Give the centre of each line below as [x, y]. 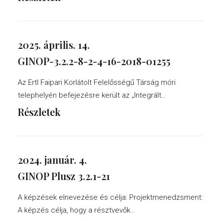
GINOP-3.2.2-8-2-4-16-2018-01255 [94, 61]
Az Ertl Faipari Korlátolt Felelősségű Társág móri [97, 82]
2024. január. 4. [52, 160]
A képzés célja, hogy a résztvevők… [76, 210]
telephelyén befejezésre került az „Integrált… [92, 95]
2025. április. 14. [54, 45]
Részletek [39, 112]
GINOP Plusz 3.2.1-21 [64, 176]
